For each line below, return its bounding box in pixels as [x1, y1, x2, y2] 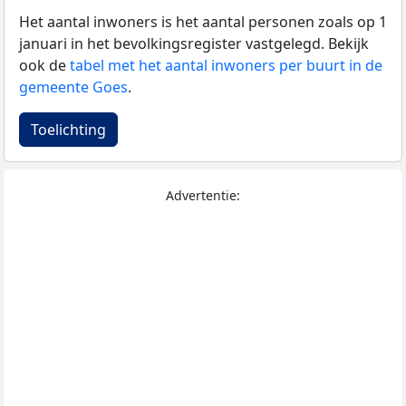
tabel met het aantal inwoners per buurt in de [70, 54, 382, 75]
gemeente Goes [19, 76, 128, 97]
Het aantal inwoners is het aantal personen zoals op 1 [19, 11, 387, 32]
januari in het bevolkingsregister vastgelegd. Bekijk [19, 33, 369, 53]
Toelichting [31, 119, 106, 140]
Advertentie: [166, 186, 240, 204]
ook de [19, 54, 70, 75]
